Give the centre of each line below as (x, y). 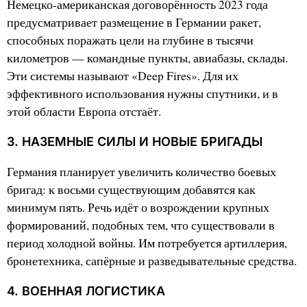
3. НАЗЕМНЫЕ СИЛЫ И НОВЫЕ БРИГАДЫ (135, 142)
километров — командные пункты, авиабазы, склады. (147, 58)
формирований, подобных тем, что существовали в (141, 225)
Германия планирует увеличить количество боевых (142, 172)
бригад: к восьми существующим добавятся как (131, 190)
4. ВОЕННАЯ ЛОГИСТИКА (86, 291)
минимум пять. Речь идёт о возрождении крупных (138, 208)
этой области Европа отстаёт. (84, 112)
